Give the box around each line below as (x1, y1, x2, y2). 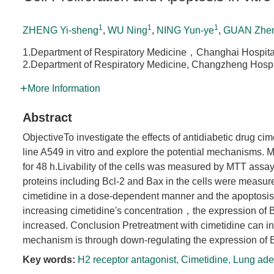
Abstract (23, 111, 72, 124)
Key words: (23, 254, 75, 265)
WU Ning (108, 25, 147, 35)
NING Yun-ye (157, 25, 214, 35)
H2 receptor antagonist (78, 254, 176, 265)
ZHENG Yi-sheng (23, 25, 98, 35)
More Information (28, 83, 100, 94)
